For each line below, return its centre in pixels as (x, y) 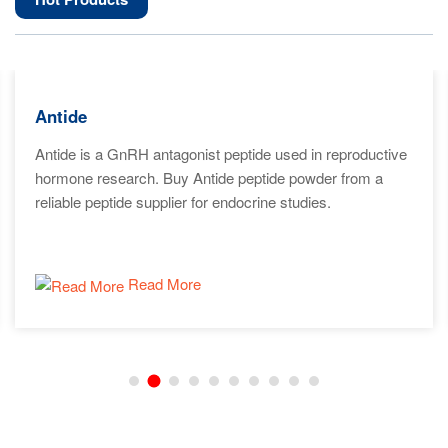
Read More (162, 283)
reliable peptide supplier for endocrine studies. (183, 201)
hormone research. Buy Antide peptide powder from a (209, 177)
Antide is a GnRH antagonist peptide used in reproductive (221, 153)
